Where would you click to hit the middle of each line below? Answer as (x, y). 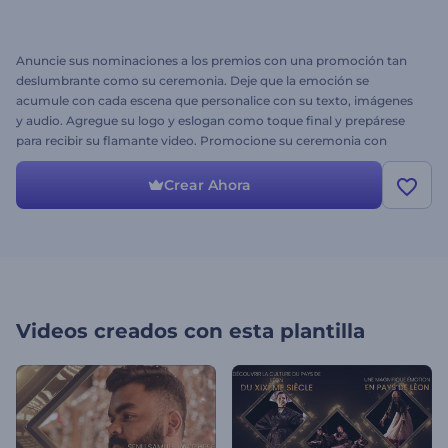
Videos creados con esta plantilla (190, 331)
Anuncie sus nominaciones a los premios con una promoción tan (211, 60)
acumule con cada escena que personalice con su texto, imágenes (214, 100)
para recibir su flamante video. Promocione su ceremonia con (201, 140)
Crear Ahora (207, 185)
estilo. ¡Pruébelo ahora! (84, 160)
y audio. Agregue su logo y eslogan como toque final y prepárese (210, 120)
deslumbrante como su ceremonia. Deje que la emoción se (192, 80)
